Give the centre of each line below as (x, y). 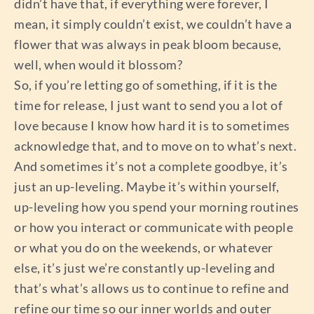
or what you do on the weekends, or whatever (144, 248)
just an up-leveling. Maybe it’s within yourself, (146, 187)
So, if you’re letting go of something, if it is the (146, 85)
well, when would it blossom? (98, 65)
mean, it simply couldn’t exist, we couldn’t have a (153, 24)
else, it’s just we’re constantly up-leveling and (144, 268)
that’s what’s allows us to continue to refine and (152, 288)
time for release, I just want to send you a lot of (148, 105)
